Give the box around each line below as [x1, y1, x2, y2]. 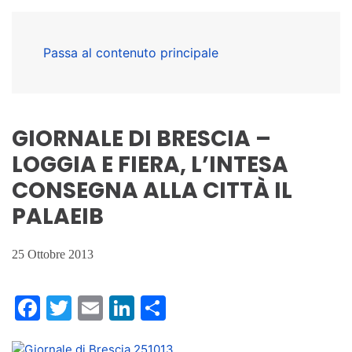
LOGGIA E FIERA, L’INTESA [12, 149, 288, 180]
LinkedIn [134, 292, 234, 323]
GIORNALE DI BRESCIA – [12, 123, 271, 154]
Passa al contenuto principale [43, 45, 218, 60]
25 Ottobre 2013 [12, 247, 93, 261]
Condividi [166, 292, 278, 323]
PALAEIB [12, 201, 104, 232]
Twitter [71, 292, 156, 323]
